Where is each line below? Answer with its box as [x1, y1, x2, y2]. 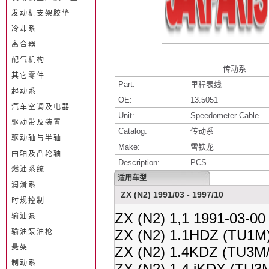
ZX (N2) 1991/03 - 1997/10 [121, 190, 223, 199]
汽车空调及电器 [11, 103, 70, 111]
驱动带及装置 [11, 118, 62, 127]
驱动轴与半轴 [11, 134, 62, 142]
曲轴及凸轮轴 [11, 150, 62, 158]
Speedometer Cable [190, 111, 259, 120]
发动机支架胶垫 [11, 9, 70, 17]
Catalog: [118, 127, 147, 136]
